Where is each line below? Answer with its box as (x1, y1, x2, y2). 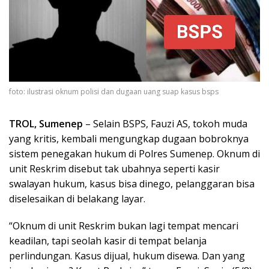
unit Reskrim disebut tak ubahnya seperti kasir (9, 162, 220, 176)
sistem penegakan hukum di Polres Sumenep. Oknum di (9, 147, 260, 161)
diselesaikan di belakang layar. (9, 192, 145, 206)
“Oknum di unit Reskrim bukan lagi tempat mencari (9, 219, 238, 233)
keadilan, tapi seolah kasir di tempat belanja (9, 234, 207, 248)
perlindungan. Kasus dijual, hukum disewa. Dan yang (9, 249, 245, 263)
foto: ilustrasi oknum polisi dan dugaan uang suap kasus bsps (9, 86, 219, 97)
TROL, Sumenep (9, 117, 83, 131)
